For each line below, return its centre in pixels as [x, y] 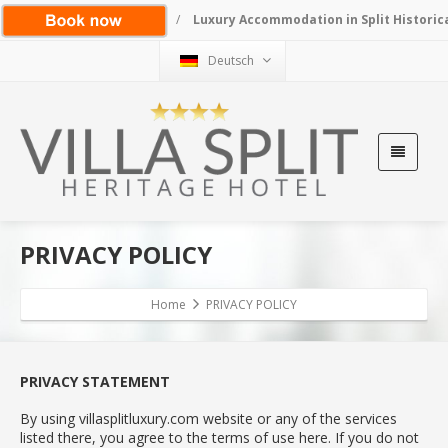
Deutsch [230, 60]
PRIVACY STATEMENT [95, 381]
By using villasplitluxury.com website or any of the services [208, 418]
